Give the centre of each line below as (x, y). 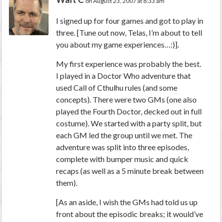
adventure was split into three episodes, (123, 147)
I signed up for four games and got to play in (130, 21)
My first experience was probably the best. (129, 64)
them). (67, 183)
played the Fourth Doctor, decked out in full (129, 111)
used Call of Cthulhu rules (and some (117, 88)
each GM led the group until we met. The (124, 135)
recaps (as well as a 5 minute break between (130, 171)
